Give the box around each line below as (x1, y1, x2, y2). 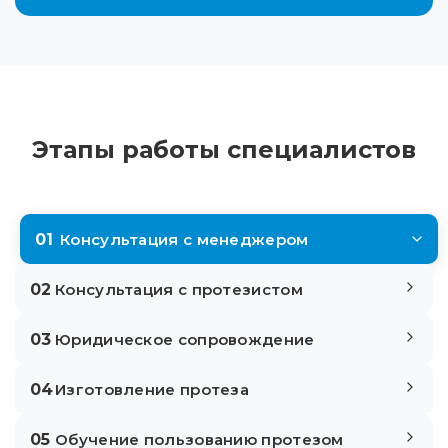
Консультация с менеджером (60, 229, 309, 249)
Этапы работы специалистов (32, 135, 416, 164)
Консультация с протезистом (55, 279, 303, 299)
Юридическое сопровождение (55, 329, 315, 349)
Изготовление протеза (55, 379, 249, 399)
